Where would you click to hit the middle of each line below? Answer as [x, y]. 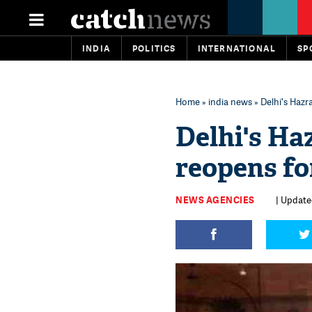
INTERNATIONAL [237, 48]
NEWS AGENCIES [215, 200]
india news [230, 102]
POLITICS [154, 48]
